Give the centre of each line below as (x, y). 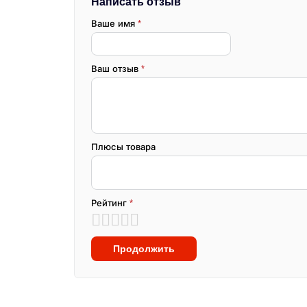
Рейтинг (110, 204)
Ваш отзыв (116, 69)
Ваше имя (114, 24)
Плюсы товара (123, 147)
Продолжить (144, 249)
